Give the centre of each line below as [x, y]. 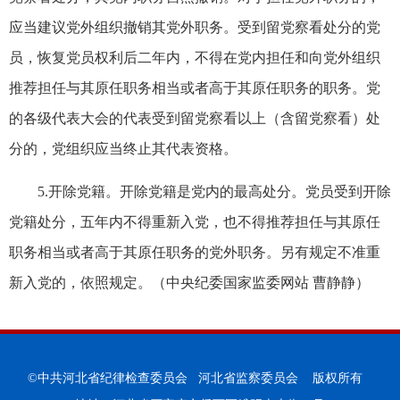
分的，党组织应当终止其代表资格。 [123, 148]
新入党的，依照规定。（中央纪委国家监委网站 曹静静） [189, 282]
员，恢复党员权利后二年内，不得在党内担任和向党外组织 [195, 57]
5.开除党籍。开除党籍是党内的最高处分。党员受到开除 [214, 191]
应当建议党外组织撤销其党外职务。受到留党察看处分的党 [195, 27]
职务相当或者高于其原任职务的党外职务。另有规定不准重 [195, 252]
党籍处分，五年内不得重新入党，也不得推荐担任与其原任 [195, 221]
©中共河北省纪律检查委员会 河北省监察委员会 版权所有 [200, 378]
